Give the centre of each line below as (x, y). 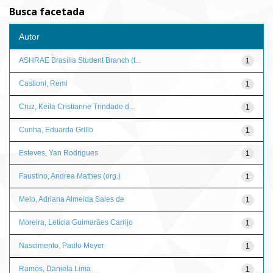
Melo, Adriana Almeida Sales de (72, 199)
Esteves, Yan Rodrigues (58, 153)
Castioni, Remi (43, 83)
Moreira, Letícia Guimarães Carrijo (76, 222)
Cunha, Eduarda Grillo (56, 129)
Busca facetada (47, 12)
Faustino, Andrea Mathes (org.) (70, 176)
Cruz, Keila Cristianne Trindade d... (77, 106)
